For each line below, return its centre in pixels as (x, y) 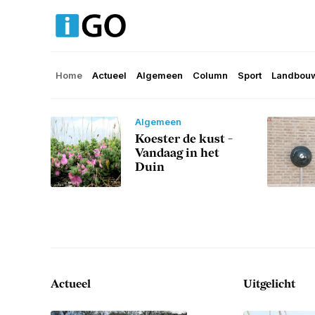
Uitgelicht (269, 285)
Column (210, 76)
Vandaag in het (177, 154)
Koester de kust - (184, 140)
